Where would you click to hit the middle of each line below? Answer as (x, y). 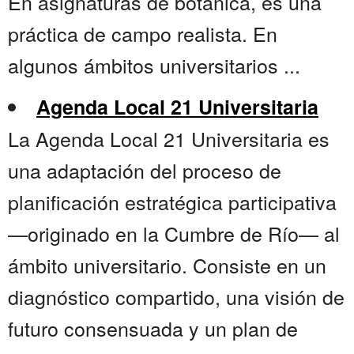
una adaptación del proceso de (145, 170)
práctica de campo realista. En (143, 34)
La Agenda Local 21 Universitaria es (169, 139)
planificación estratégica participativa (172, 202)
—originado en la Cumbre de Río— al (174, 233)
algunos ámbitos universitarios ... (154, 65)
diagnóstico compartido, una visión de (176, 297)
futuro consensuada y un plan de (153, 328)
